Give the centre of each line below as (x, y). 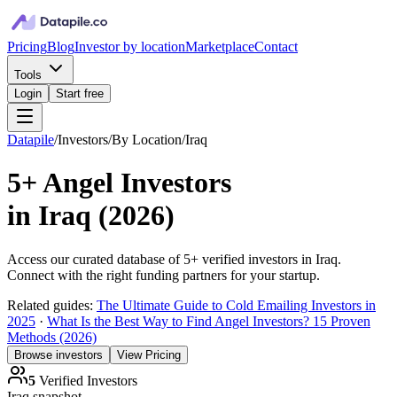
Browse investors (58, 354)
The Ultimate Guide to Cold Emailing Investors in (236, 305)
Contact (276, 47)
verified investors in (257, 259)
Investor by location (130, 47)
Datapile (31, 140)
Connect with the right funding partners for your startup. (163, 275)
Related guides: (52, 305)
